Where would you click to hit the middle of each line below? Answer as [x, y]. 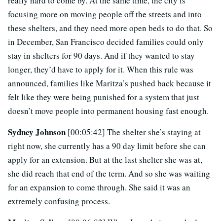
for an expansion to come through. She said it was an [99, 187]
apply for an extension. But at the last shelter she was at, [105, 160]
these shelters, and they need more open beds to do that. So [110, 28]
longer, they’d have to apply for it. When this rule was [101, 70]
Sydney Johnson [38, 132]
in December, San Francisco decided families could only [106, 42]
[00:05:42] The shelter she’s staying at [134, 132]
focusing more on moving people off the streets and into [105, 14]
